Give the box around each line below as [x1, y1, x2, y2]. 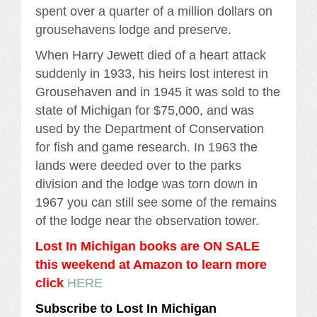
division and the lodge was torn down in [35, 176, 258, 191]
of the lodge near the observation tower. [35, 213, 259, 228]
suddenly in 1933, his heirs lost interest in [35, 66, 268, 81]
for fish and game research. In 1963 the [35, 139, 258, 154]
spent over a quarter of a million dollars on [35, 4, 272, 18]
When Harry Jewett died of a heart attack [35, 47, 266, 62]
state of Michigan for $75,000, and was [35, 103, 254, 117]
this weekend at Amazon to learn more [35, 257, 267, 272]
